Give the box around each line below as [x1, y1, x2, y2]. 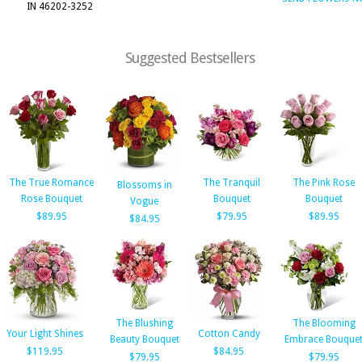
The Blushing [116, 318, 173, 329]
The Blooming [292, 318, 356, 329]
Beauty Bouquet [109, 334, 179, 345]
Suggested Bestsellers [125, 49, 255, 66]
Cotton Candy [197, 328, 260, 339]
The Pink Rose [293, 177, 355, 188]
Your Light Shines [6, 328, 83, 339]
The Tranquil [203, 177, 260, 188]
